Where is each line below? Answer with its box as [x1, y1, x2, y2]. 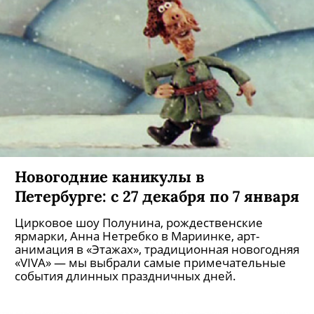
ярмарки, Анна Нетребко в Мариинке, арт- [15, 228, 259, 244]
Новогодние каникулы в [15, 166, 205, 186]
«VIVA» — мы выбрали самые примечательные [15, 254, 286, 271]
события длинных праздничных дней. [15, 268, 236, 284]
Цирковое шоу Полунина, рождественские [15, 214, 263, 231]
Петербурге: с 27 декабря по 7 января [15, 186, 299, 206]
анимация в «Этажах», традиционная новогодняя [15, 241, 299, 257]
